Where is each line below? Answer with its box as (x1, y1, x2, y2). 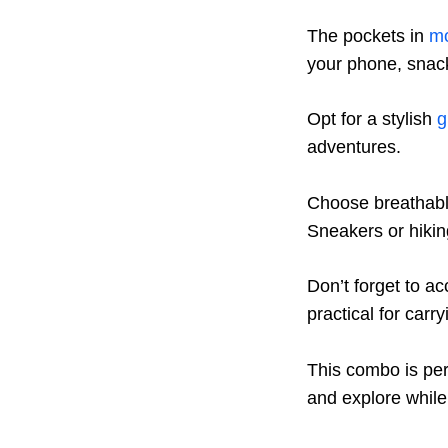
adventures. (307, 137, 401, 157)
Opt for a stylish (307, 109, 437, 129)
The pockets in (307, 26, 429, 46)
